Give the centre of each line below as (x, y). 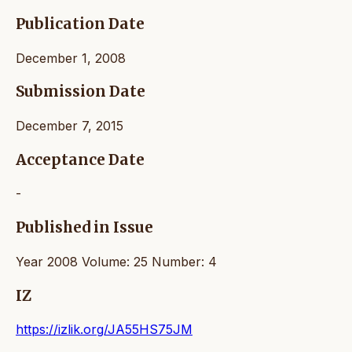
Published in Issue (84, 228)
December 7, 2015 (70, 125)
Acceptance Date (80, 159)
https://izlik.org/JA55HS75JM (104, 330)
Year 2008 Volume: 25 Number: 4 (116, 261)
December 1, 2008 (71, 58)
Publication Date (80, 24)
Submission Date (81, 92)
